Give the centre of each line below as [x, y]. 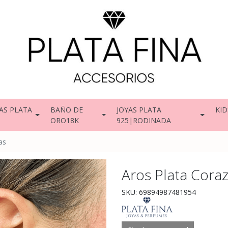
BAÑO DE [66, 109]
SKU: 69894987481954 [159, 192]
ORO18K [64, 120]
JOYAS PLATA [139, 109]
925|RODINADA [144, 120]
